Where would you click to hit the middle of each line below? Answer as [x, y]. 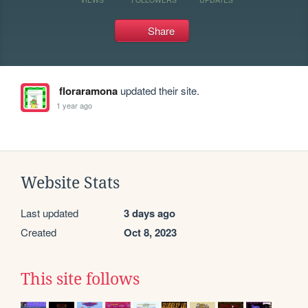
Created [38, 232]
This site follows [80, 279]
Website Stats [70, 183]
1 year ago [75, 105]
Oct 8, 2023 [150, 232]
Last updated [49, 213]
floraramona [88, 91]
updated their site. [158, 90]
